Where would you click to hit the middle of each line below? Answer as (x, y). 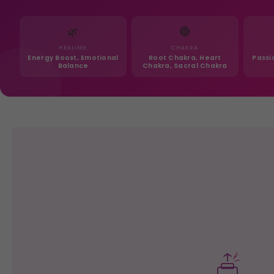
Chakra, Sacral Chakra (185, 66)
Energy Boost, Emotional (73, 58)
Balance (73, 66)
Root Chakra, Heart (185, 58)
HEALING (73, 48)
